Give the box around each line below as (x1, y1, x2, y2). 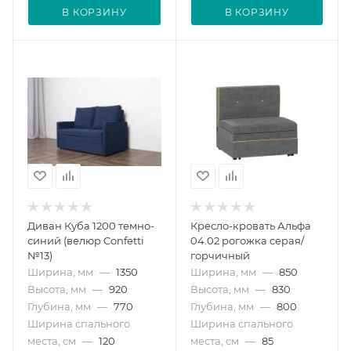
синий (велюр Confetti (27, 233, 144, 247)
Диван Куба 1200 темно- (27, 219, 154, 232)
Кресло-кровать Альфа (190, 219, 311, 232)
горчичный (190, 248, 250, 262)
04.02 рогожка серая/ (190, 233, 304, 247)
